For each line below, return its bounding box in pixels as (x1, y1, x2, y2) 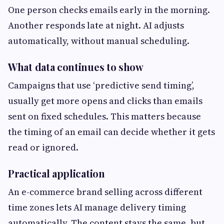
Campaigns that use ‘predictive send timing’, (8, 79, 194, 92)
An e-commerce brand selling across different (8, 185, 202, 198)
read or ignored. (8, 141, 78, 154)
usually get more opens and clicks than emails (8, 94, 202, 107)
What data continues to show (8, 60, 143, 74)
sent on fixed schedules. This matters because (8, 110, 201, 123)
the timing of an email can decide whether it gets (8, 125, 215, 138)
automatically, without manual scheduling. (8, 34, 189, 47)
